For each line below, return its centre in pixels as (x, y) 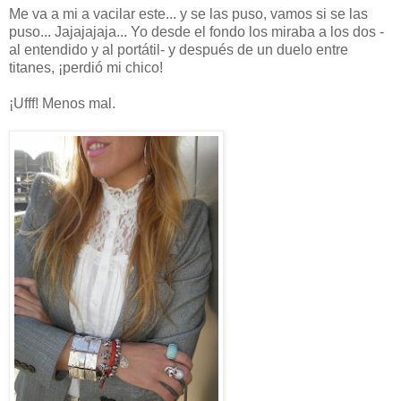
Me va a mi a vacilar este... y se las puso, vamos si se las (188, 13)
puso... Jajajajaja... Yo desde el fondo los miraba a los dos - (196, 31)
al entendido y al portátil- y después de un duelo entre (179, 49)
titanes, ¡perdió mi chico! (86, 67)
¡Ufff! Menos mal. (62, 103)
